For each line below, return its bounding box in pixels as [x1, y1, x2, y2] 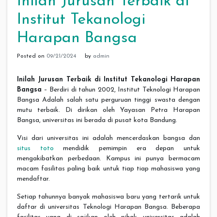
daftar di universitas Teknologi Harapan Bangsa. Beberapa [17, 203, 200, 211]
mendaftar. [17, 175, 50, 183]
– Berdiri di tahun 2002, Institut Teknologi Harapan [42, 86, 200, 93]
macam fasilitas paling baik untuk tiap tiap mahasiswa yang [17, 165, 200, 172]
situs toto [17, 144, 54, 152]
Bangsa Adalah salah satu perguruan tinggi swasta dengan [17, 96, 200, 104]
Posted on [17, 53, 46, 60]
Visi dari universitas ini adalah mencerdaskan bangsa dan [17, 134, 200, 142]
